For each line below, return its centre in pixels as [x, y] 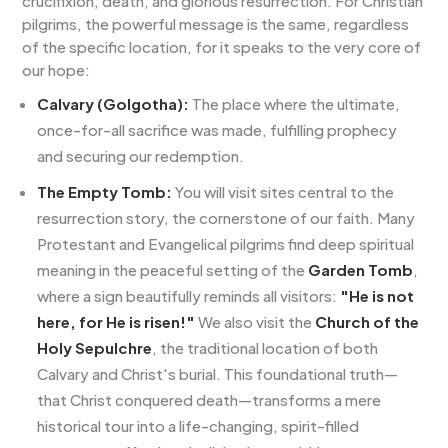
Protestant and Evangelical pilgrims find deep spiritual [226, 243]
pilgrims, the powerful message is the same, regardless [216, 23]
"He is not [377, 295]
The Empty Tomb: [105, 191]
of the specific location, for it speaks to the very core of [222, 46]
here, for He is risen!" [116, 321]
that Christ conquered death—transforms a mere [209, 399]
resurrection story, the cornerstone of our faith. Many [226, 217]
